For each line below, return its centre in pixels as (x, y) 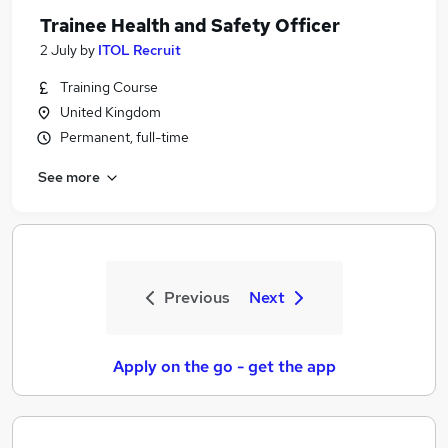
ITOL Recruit (139, 50)
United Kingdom (110, 112)
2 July (58, 50)
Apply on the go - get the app (224, 366)
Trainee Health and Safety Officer (190, 25)
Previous (196, 297)
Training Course (109, 87)
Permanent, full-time (124, 137)
